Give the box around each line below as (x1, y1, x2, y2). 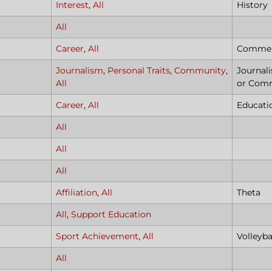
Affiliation (56, 187, 97, 198)
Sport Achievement (56, 231, 138, 242)
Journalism (56, 65, 103, 76)
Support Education (71, 209, 151, 220)
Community (174, 65, 226, 76)
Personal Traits (107, 65, 170, 76)
